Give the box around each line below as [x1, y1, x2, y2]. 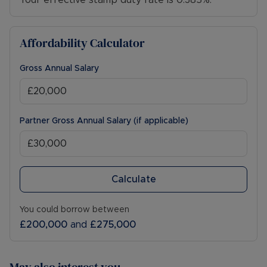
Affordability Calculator [20, 35, 145, 52]
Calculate [111, 175, 156, 185]
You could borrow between [20, 206, 129, 215]
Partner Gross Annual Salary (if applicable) [20, 117, 188, 126]
